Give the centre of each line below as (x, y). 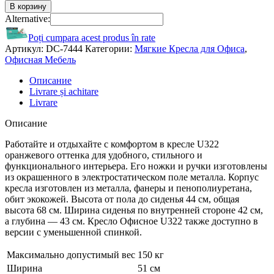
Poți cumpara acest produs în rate (92, 37)
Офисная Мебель (40, 59)
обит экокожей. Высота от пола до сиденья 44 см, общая (122, 199)
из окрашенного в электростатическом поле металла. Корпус (132, 177)
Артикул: (25, 48)
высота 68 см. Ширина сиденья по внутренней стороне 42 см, (134, 210)
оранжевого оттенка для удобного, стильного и (104, 155)
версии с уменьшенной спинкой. (73, 232)
